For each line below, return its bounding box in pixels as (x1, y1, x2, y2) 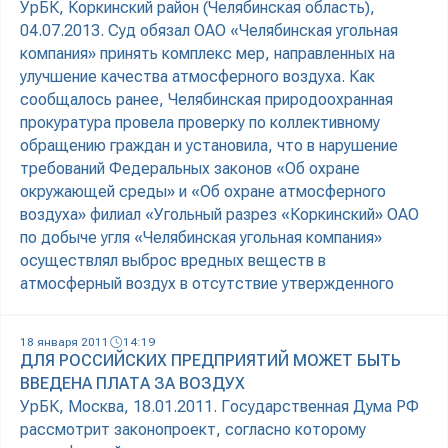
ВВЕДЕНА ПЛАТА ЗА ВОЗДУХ (20, 374, 245, 394)
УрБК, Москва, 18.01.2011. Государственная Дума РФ (20, 397, 419, 417)
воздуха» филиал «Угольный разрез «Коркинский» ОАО (20, 205, 419, 225)
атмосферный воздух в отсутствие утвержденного (20, 274, 394, 294)
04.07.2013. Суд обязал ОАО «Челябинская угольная (20, 21, 398, 41)
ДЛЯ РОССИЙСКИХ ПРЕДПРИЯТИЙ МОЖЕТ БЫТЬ (20, 351, 401, 371)
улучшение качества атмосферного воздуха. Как (20, 67, 375, 87)
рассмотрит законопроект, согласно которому (20, 420, 366, 440)
